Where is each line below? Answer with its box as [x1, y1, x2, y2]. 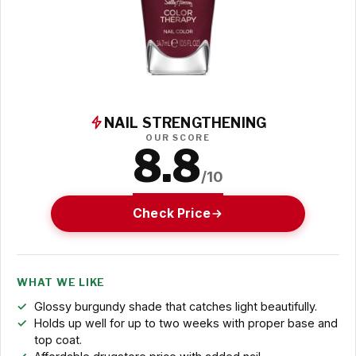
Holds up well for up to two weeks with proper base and [33, 316, 338, 331]
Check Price [133, 205, 211, 221]
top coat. [33, 333, 82, 347]
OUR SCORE [145, 132, 211, 143]
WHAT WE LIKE [17, 277, 106, 289]
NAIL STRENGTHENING [103, 114, 267, 131]
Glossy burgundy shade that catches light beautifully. [33, 300, 317, 314]
